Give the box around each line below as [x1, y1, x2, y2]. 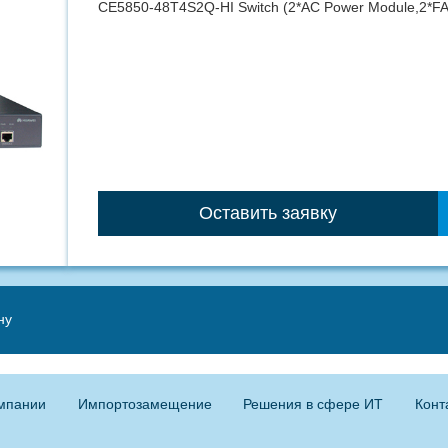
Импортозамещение [77, 396, 212, 413]
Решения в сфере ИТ [243, 396, 384, 413]
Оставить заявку [199, 203, 338, 224]
